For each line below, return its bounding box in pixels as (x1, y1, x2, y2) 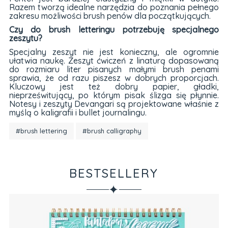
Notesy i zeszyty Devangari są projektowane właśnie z (9, 98, 219, 109)
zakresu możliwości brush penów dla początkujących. (9, 10, 211, 21)
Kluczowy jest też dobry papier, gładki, (9, 81, 219, 92)
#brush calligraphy (82, 127, 141, 135)
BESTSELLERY (69, 165, 159, 181)
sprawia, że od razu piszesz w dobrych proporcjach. (9, 72, 219, 83)
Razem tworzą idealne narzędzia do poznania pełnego (9, 2, 219, 12)
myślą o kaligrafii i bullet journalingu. (9, 107, 147, 118)
